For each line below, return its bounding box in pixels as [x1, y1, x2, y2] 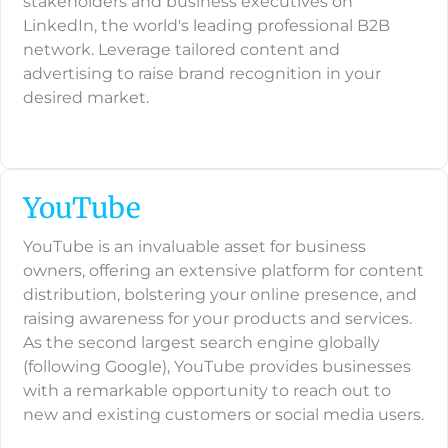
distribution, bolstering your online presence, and [23, 285, 417, 305]
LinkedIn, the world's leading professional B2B [23, 16, 390, 36]
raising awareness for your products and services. [23, 309, 412, 329]
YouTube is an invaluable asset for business [23, 237, 366, 257]
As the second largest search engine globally [23, 333, 380, 353]
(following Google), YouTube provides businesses [23, 357, 411, 377]
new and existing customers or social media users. [23, 405, 424, 425]
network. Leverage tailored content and [23, 40, 340, 60]
